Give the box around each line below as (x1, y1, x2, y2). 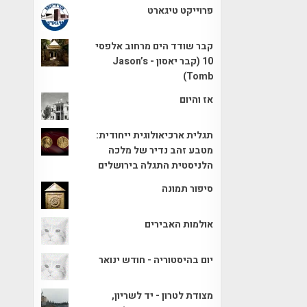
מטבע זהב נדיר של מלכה (108, 143, 214, 158)
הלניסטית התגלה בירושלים (98, 158, 214, 173)
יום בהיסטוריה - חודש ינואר (99, 252, 214, 267)
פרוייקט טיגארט (147, 3, 214, 18)
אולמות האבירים (145, 217, 214, 232)
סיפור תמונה (162, 181, 214, 196)
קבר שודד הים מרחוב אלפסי (95, 38, 214, 53)
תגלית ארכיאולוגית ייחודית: (96, 127, 214, 143)
